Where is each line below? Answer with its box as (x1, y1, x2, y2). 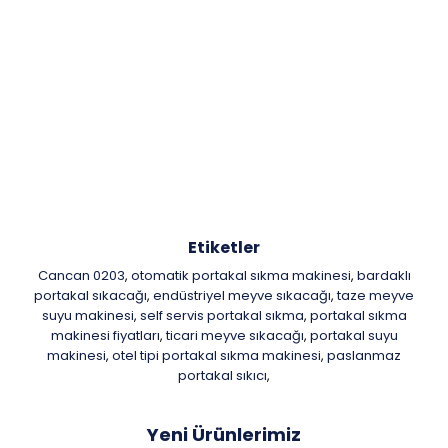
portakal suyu (309, 326, 398, 345)
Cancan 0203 (37, 266, 125, 285)
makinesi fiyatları (50, 326, 160, 345)
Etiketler (188, 236, 260, 259)
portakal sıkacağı (34, 286, 147, 305)
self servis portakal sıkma (139, 306, 304, 325)
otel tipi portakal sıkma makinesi (112, 346, 321, 365)
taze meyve (337, 286, 414, 305)
